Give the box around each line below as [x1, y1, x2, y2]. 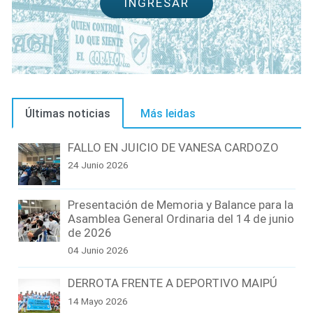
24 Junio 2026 [68, 159, 129, 171]
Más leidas [140, 106, 196, 120]
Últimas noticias [25, 106, 110, 120]
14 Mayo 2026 [68, 295, 129, 307]
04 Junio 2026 [68, 245, 129, 256]
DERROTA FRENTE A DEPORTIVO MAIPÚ [68, 276, 278, 291]
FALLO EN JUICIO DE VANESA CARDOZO [68, 140, 279, 155]
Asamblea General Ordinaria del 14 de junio [68, 212, 295, 226]
